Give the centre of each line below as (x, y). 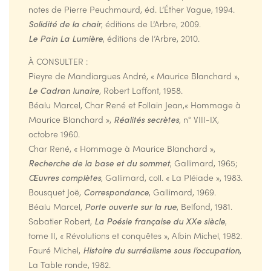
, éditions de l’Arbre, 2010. (151, 38)
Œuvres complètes (65, 178)
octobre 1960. (54, 134)
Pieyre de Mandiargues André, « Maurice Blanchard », (134, 76)
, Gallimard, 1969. (182, 192)
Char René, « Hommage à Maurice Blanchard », (122, 149)
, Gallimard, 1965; (204, 163)
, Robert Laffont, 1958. (141, 90)
